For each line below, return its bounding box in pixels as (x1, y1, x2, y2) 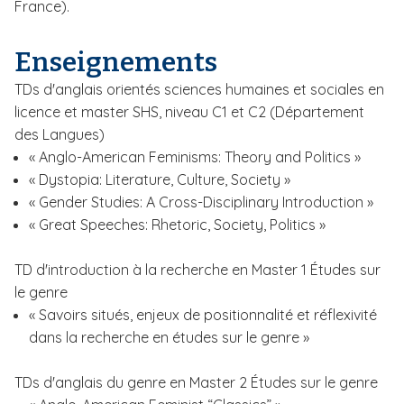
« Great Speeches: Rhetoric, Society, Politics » (29, 216, 326, 234)
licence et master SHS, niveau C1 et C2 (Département (14, 103, 364, 121)
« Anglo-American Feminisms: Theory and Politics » (29, 148, 361, 166)
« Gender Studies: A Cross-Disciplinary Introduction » (29, 193, 373, 211)
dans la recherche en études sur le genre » (29, 328, 309, 346)
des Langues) (14, 125, 105, 143)
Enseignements (14, 46, 217, 78)
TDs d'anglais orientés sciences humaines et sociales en (14, 80, 384, 98)
